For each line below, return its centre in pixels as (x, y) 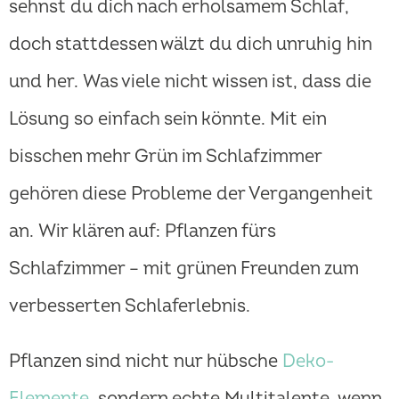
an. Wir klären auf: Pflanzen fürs (142, 232)
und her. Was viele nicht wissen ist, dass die (190, 82)
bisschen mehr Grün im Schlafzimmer (165, 157)
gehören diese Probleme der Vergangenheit (191, 194)
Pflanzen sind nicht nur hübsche (146, 362)
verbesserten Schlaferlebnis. (130, 306)
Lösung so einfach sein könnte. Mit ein (167, 119)
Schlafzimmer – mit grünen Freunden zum (183, 269)
